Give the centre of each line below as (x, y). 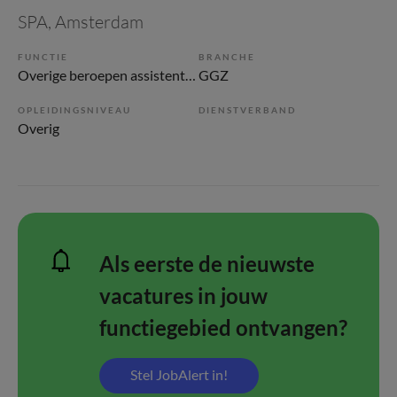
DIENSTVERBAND (247, 110)
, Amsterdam (96, 22)
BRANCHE (227, 57)
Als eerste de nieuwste (207, 264)
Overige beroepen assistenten (191, 75)
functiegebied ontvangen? (223, 327)
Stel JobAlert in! (179, 374)
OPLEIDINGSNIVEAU (74, 110)
